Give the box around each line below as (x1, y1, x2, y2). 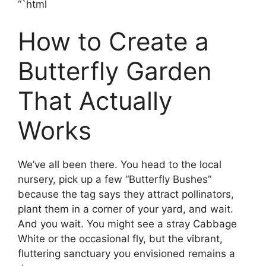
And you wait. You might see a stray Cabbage (18, 218, 237, 230)
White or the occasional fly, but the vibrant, (18, 233, 223, 245)
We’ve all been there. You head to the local (18, 159, 221, 170)
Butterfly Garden (18, 56, 212, 86)
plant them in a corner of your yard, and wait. (18, 203, 233, 215)
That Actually (18, 85, 172, 116)
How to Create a (18, 26, 209, 56)
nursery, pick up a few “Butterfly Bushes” (18, 173, 211, 185)
